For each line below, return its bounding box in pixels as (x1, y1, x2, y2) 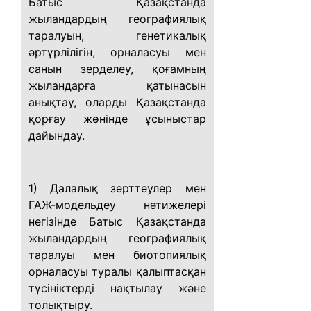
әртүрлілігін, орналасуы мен (28, 45, 206, 59)
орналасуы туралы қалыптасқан (28, 264, 206, 278)
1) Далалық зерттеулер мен (28, 181, 206, 195)
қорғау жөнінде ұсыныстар (28, 112, 206, 126)
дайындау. (28, 128, 85, 142)
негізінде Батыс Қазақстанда (28, 215, 206, 228)
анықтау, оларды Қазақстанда (28, 95, 206, 109)
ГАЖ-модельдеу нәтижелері (28, 198, 206, 212)
